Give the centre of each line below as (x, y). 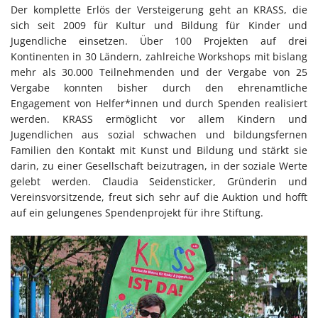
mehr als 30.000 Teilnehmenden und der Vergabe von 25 (159, 72)
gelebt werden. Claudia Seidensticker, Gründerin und (159, 181)
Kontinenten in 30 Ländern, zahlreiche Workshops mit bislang (159, 56)
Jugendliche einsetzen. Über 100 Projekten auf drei (159, 40)
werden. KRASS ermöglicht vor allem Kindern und (159, 119)
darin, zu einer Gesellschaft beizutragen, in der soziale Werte (159, 165)
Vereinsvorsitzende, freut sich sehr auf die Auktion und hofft (159, 197)
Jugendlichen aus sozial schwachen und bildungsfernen (159, 134)
